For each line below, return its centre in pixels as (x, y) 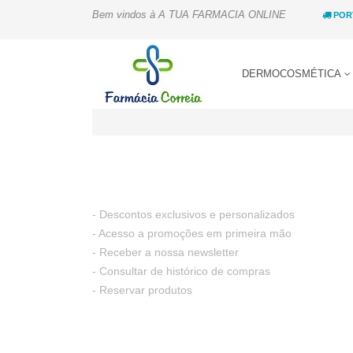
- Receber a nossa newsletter (165, 252)
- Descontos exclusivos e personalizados (193, 214)
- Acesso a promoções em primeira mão (192, 233)
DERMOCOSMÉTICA (293, 74)
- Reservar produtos (142, 290)
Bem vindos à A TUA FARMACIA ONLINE (189, 15)
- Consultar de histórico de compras (181, 271)
